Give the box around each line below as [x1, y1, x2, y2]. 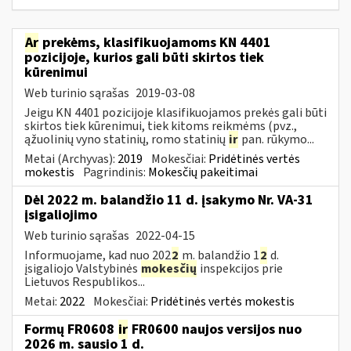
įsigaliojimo [24, 204, 97, 225]
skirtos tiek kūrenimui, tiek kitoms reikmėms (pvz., [24, 117, 297, 135]
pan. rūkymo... [239, 130, 314, 148]
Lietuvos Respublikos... [24, 273, 145, 291]
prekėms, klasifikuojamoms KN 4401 [39, 32, 271, 52]
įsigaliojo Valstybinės [24, 259, 140, 277]
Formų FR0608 [24, 319, 118, 339]
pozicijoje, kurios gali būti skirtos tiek [24, 47, 264, 67]
